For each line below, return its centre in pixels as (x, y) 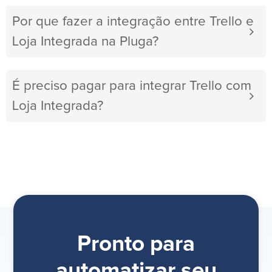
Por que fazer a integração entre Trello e (133, 22)
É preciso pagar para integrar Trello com (132, 86)
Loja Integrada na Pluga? (85, 42)
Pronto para (136, 245)
